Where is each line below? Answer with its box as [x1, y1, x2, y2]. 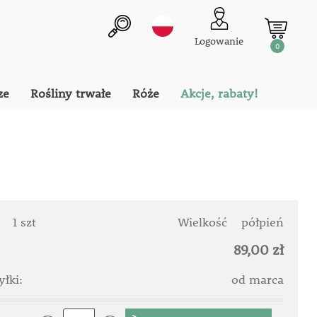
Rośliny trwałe [30, 86, 111, 101]
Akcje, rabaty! [180, 86, 258, 101]
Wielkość [178, 214, 231, 230]
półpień [241, 214, 284, 230]
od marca [231, 272, 284, 287]
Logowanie [195, 35, 244, 47]
